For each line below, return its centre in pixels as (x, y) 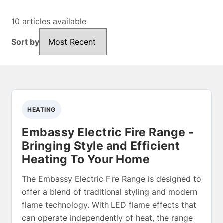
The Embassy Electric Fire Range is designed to (111, 178)
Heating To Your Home (86, 159)
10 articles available (49, 21)
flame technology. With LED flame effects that (109, 204)
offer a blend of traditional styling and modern (110, 191)
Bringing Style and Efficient (101, 146)
